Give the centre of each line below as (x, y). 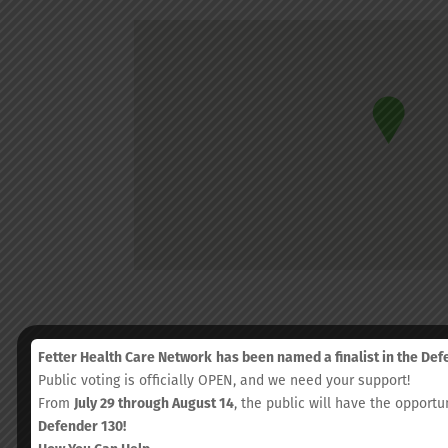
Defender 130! (82, 425)
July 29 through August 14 (154, 402)
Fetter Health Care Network (125, 356)
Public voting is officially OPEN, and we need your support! (224, 379)
